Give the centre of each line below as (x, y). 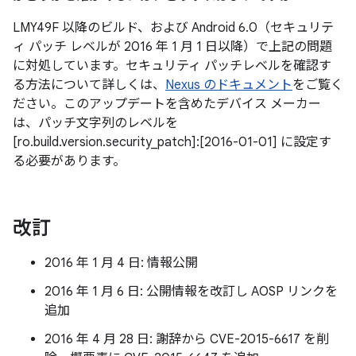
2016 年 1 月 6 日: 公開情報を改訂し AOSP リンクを (191, 292)
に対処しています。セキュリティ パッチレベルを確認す (172, 66)
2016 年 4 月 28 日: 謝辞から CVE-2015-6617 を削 (187, 339)
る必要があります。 (69, 161)
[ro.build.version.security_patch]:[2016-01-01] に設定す (172, 142)
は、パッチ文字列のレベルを (95, 123)
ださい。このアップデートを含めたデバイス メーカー (167, 104)
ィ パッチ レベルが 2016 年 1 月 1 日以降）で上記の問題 (172, 47)
